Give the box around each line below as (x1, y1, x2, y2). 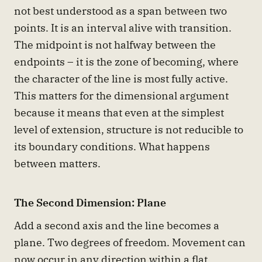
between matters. (14, 156, 101, 170)
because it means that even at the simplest (14, 105, 224, 119)
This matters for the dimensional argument (14, 88, 229, 102)
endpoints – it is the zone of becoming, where (14, 54, 239, 68)
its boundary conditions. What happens (14, 139, 210, 153)
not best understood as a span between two (14, 3, 227, 18)
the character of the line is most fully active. (14, 71, 228, 85)
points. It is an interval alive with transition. (14, 20, 232, 35)
